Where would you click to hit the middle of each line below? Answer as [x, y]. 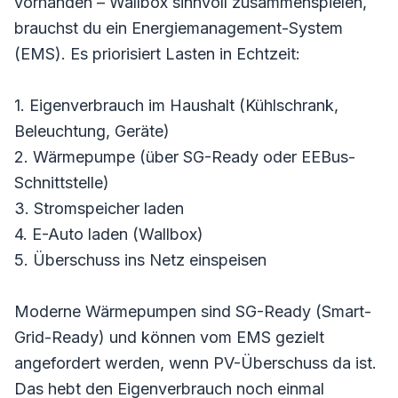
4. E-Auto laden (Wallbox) [109, 234]
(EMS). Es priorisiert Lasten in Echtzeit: [157, 53]
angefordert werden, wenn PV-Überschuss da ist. [195, 362]
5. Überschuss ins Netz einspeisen [140, 259]
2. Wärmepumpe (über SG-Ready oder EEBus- [185, 156]
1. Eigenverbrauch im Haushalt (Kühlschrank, [176, 105]
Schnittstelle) [62, 182]
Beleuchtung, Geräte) [92, 131]
